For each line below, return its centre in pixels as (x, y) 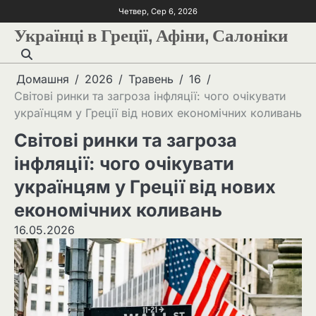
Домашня (43, 79)
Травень (151, 79)
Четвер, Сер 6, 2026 (158, 11)
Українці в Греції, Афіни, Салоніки (151, 33)
